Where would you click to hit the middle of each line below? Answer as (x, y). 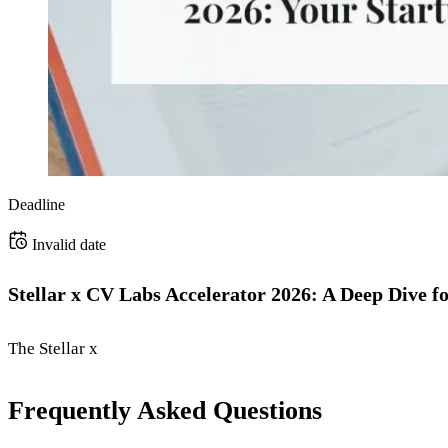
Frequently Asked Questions (165, 411)
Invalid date (69, 245)
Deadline (36, 205)
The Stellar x (53, 348)
